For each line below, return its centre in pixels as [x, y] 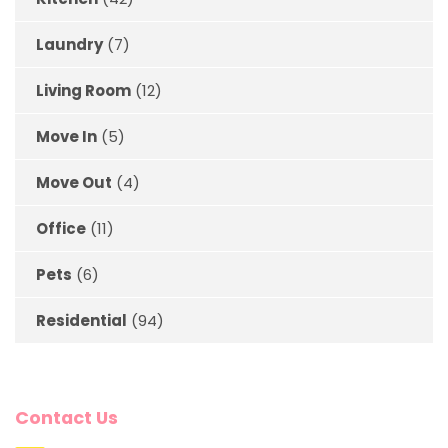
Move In [66, 137]
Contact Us [66, 418]
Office [61, 229]
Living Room [83, 91]
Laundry [69, 45]
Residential [81, 321]
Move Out [74, 183]
